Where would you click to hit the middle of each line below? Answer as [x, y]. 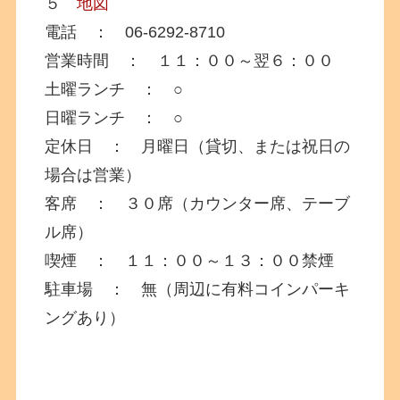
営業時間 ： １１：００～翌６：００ [190, 60]
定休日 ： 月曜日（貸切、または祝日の [198, 146]
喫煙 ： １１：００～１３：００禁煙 [190, 260]
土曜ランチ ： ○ [114, 89]
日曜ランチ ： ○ [114, 117]
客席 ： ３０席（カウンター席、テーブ [198, 203]
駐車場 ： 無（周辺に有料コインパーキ [198, 289]
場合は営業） [93, 175]
